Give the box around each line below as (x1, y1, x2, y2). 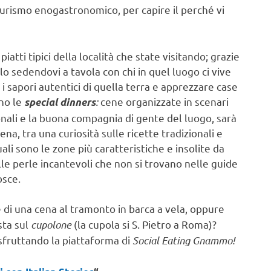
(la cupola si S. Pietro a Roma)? (71, 218, 217, 231)
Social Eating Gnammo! (132, 233, 237, 247)
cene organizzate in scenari (100, 94, 229, 108)
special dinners (24, 95, 96, 109)
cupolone (31, 218, 71, 232)
